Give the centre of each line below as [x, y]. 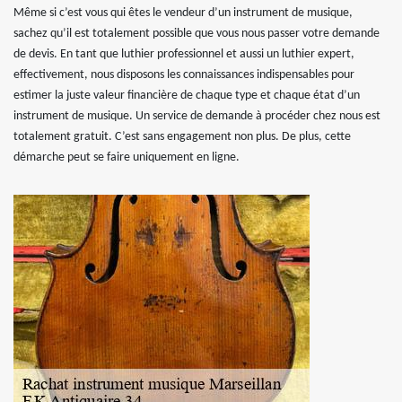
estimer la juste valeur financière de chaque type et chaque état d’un [187, 96]
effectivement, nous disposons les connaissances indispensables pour [184, 75]
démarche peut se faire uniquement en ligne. [127, 157]
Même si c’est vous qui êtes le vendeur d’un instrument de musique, [183, 13]
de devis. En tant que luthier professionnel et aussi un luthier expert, [184, 54]
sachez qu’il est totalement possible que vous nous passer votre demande [197, 34]
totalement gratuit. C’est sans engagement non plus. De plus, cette [182, 137]
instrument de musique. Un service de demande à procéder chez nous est [197, 116]
